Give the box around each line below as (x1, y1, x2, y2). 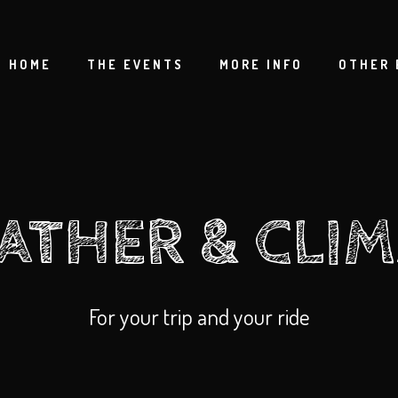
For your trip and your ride (88, 302, 310, 330)
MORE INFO (219, 57, 303, 72)
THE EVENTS (87, 57, 184, 72)
